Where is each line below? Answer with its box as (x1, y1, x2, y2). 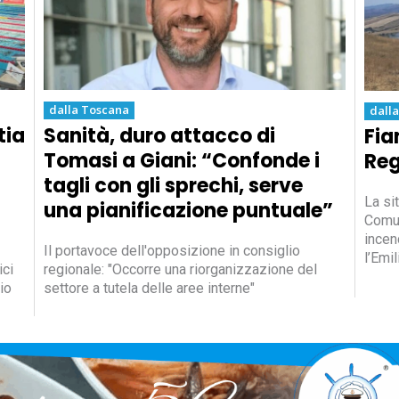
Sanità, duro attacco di (44, 122, 276, 151)
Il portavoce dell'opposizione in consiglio (44, 242, 301, 260)
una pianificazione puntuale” (44, 197, 334, 225)
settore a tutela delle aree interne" (44, 280, 256, 297)
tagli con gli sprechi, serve (44, 172, 304, 200)
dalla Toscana (49, 102, 130, 118)
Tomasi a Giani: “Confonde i (44, 147, 321, 175)
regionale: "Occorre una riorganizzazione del (44, 261, 318, 279)
